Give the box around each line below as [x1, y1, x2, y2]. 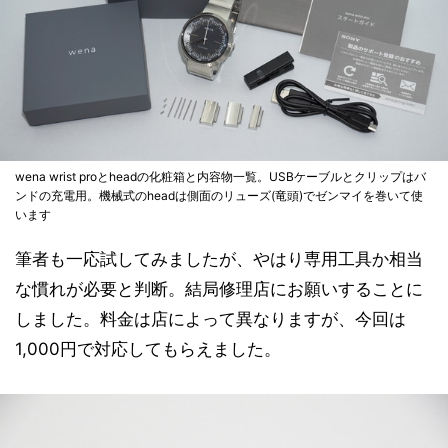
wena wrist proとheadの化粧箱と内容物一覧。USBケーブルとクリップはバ [15, 168, 426, 184]
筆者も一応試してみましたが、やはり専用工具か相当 [15, 248, 423, 269]
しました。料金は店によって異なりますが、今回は [15, 308, 406, 329]
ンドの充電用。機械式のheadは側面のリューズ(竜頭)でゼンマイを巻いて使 [15, 187, 423, 203]
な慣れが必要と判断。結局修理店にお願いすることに [15, 278, 423, 299]
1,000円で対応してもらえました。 [15, 338, 281, 359]
